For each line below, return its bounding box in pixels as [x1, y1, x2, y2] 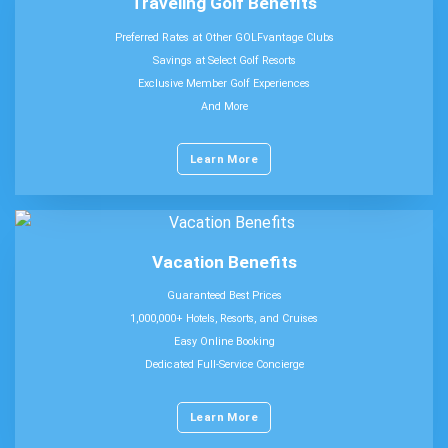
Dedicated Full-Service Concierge [144, 358, 304, 372]
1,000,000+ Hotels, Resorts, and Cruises [130, 312, 318, 326]
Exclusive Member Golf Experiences [138, 76, 310, 90]
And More [200, 99, 248, 113]
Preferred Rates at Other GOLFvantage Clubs [114, 30, 334, 44]
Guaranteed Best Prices [166, 289, 282, 303]
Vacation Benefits [151, 251, 297, 272]
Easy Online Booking [173, 335, 275, 349]
